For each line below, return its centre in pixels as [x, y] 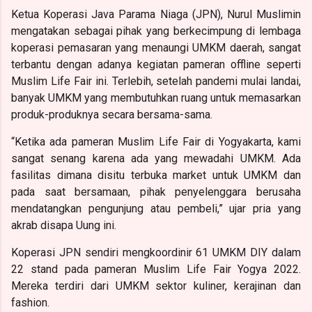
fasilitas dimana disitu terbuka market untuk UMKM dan [156, 175]
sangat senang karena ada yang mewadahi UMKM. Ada [156, 158]
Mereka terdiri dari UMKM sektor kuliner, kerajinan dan [156, 286]
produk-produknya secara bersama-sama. [112, 114]
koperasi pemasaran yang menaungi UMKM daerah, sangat [156, 47]
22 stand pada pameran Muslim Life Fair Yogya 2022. [156, 269]
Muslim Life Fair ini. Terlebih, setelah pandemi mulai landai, [156, 81]
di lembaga [274, 31]
